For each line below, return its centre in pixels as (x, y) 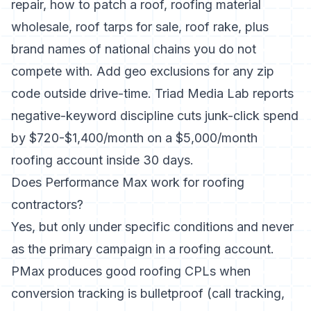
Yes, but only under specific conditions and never (152, 227)
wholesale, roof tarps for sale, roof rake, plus (140, 27)
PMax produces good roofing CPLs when (131, 271)
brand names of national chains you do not (134, 49)
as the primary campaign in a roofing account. (143, 249)
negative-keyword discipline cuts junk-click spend (155, 116)
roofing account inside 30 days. (102, 160)
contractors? (47, 204)
